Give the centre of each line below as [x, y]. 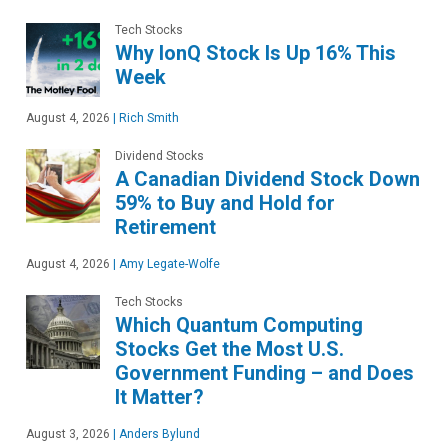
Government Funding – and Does [264, 373]
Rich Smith [147, 118]
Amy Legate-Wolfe [168, 264]
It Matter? [159, 397]
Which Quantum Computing [239, 325]
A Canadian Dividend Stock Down [267, 179]
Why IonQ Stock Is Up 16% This [255, 53]
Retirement [165, 227]
